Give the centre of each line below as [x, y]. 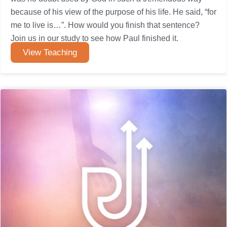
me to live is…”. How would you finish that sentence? [105, 25]
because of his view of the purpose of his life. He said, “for [113, 12]
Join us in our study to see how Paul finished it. [94, 38]
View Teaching [50, 52]
